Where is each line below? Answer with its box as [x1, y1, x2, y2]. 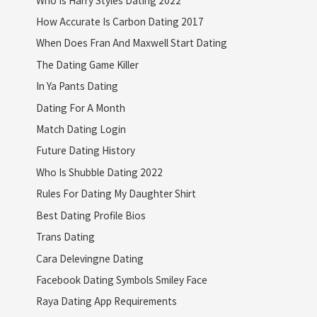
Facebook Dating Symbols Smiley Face [35, 272, 207, 287]
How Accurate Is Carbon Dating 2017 [35, 14, 204, 29]
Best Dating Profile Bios [35, 207, 146, 222]
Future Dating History [35, 143, 135, 158]
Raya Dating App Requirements [35, 294, 177, 309]
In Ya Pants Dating [35, 79, 118, 93]
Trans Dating [35, 229, 95, 244]
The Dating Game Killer [35, 57, 139, 71]
